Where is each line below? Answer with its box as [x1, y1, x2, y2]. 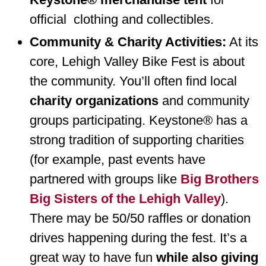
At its [226, 34, 258, 49]
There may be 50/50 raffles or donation [30, 210, 251, 226]
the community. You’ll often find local [30, 73, 237, 88]
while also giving [156, 249, 258, 265]
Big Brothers [180, 171, 259, 186]
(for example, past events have [30, 151, 205, 167]
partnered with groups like [30, 171, 180, 186]
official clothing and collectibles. [30, 11, 214, 27]
